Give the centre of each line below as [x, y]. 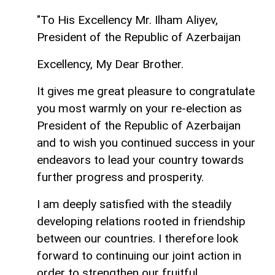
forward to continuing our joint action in [139, 255]
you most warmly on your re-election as [139, 108]
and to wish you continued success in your [146, 142]
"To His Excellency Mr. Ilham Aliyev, [127, 20]
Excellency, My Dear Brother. [110, 64]
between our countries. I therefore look [137, 238]
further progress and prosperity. [120, 177]
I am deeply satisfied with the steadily [134, 204]
